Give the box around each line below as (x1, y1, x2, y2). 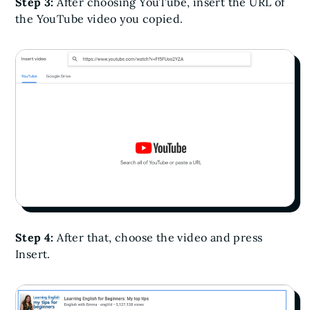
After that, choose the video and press (57, 230, 263, 245)
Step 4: (15, 230, 57, 245)
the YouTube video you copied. (15, 11, 186, 26)
